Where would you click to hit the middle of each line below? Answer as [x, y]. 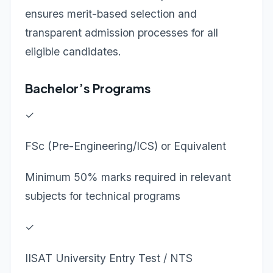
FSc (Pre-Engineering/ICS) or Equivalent [126, 146]
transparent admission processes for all [122, 33]
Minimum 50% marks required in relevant [128, 177]
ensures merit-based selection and [111, 14]
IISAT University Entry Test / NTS [109, 258]
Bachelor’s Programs [88, 88]
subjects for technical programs [103, 196]
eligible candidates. [73, 51]
